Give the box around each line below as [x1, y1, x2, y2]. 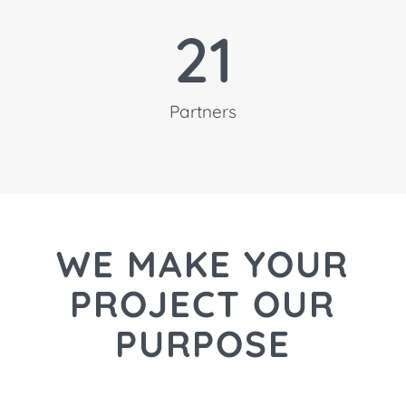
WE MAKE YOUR [56, 240, 350, 286]
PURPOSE [114, 320, 291, 366]
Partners [169, 100, 237, 122]
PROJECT [70, 280, 242, 326]
